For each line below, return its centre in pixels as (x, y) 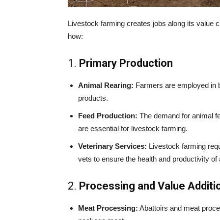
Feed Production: (108, 115)
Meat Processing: (108, 208)
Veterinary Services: (112, 146)
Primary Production (126, 63)
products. (93, 98)
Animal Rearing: (106, 85)
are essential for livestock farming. (133, 128)
